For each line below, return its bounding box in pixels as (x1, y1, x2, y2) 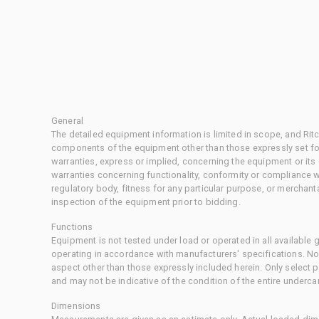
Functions (51, 221, 93, 232)
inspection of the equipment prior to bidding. (51, 196, 241, 207)
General (51, 115, 84, 126)
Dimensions (51, 300, 101, 311)
